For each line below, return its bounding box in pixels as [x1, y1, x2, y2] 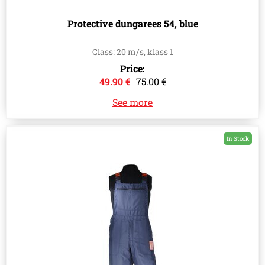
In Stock [227, 135, 249, 143]
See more [112, 96, 153, 109]
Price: [120, 62, 145, 75]
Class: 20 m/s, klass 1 [92, 46, 173, 58]
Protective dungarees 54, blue [67, 17, 198, 30]
